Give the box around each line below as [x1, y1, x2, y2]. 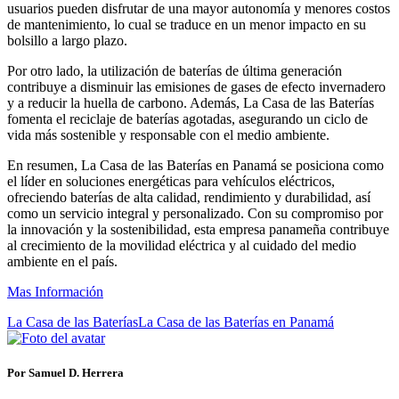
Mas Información [7, 284, 103, 300]
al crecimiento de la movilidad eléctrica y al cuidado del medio [7, 238, 356, 254]
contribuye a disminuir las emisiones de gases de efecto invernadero [7, 79, 386, 95]
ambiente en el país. [7, 254, 118, 270]
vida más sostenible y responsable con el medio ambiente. [7, 127, 330, 143]
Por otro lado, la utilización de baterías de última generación [7, 63, 342, 79]
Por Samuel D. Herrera [7, 366, 124, 380]
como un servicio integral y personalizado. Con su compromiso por [7, 206, 383, 222]
